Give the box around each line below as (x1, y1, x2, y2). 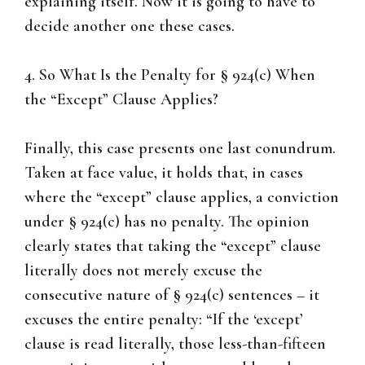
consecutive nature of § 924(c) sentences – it (24, 285, 319, 306)
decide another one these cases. (24, 16, 235, 37)
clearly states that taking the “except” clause (24, 236, 321, 257)
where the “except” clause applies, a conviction (24, 187, 339, 208)
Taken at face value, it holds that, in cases (24, 163, 303, 183)
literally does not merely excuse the (24, 261, 262, 281)
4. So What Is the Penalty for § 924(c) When (24, 65, 315, 86)
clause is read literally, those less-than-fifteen (24, 334, 326, 354)
